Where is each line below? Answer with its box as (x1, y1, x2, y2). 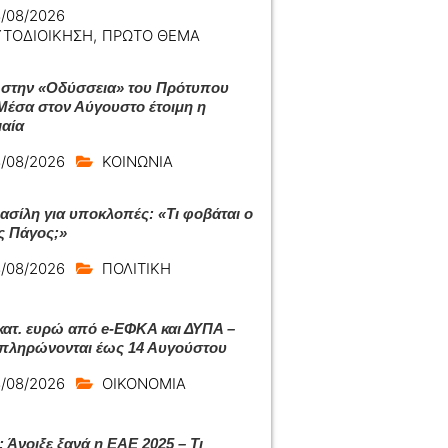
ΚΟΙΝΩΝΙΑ (102, 152, 173, 171)
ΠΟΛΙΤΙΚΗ (102, 259, 171, 278)
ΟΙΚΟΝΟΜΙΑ (102, 374, 186, 393)
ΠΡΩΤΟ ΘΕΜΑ (102, 26, 201, 45)
